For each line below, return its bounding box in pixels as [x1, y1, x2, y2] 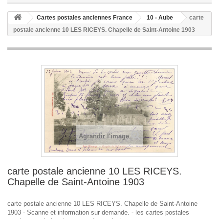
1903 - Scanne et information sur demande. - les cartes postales [7, 209, 189, 217]
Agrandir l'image [79, 132, 129, 140]
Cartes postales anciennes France [37, 14, 132, 21]
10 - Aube [147, 14, 173, 21]
